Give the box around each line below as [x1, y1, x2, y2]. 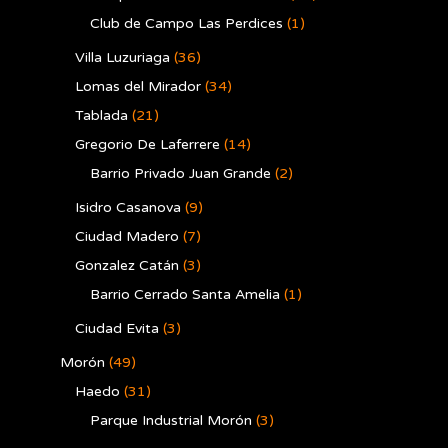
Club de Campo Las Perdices [90, 15, 283, 32]
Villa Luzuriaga [75, 49, 170, 66]
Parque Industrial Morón [90, 412, 252, 429]
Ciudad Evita [75, 320, 159, 337]
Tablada [75, 107, 128, 124]
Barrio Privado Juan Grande [90, 165, 271, 182]
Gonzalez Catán [75, 257, 179, 274]
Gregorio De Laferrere [75, 136, 220, 153]
